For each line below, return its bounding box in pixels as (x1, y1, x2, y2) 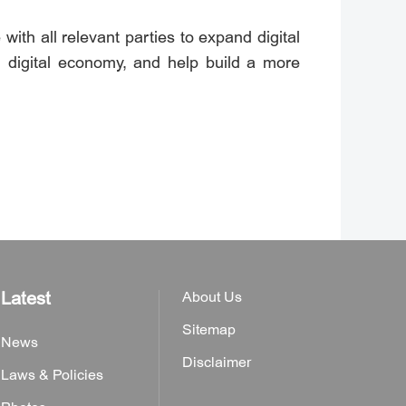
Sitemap (182, 321, 236, 339)
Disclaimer (182, 353, 251, 372)
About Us (182, 288, 242, 306)
